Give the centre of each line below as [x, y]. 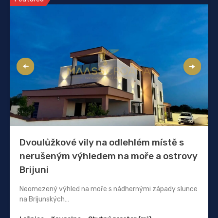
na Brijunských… [44, 200]
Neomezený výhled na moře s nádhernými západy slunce [109, 189]
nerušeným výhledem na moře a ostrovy [109, 156]
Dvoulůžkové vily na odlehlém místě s [102, 143]
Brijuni [34, 170]
